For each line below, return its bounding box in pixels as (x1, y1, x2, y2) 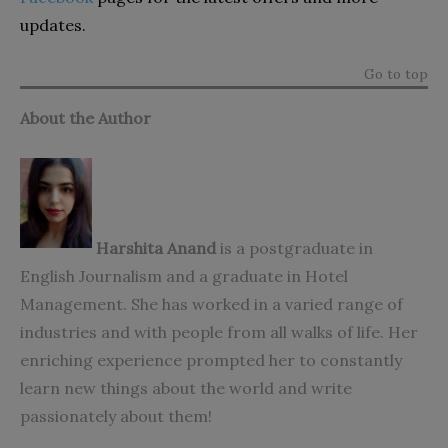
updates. (20, 14, 86, 35)
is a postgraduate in (216, 237, 373, 258)
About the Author (20, 107, 151, 128)
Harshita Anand (92, 237, 216, 258)
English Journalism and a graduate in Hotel (20, 265, 348, 286)
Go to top (364, 64, 428, 83)
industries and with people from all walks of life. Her (20, 321, 418, 342)
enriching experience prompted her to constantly (20, 349, 402, 370)
